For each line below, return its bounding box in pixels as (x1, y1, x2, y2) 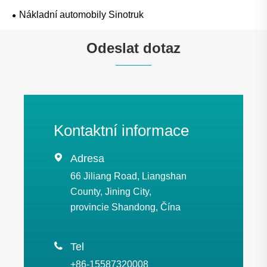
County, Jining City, (70, 186, 151, 197)
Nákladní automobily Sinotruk (19, 9, 144, 20)
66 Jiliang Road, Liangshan (70, 170, 187, 181)
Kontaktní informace (54, 121, 189, 139)
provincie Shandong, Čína (70, 201, 181, 212)
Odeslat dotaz (86, 39, 181, 56)
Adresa (70, 152, 104, 164)
